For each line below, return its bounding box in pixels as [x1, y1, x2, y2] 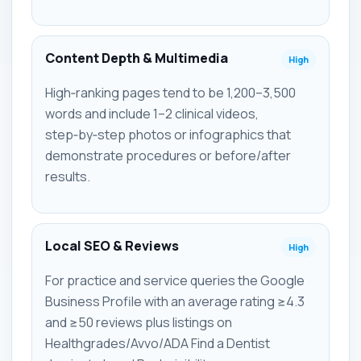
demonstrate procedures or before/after [45, 146, 291, 164]
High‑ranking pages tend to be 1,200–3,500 [45, 83, 296, 102]
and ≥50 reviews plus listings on [45, 313, 232, 331]
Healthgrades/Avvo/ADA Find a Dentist [45, 334, 270, 352]
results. [45, 167, 90, 185]
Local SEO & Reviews [45, 236, 179, 255]
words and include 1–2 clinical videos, [45, 104, 259, 122]
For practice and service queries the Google [45, 271, 305, 289]
